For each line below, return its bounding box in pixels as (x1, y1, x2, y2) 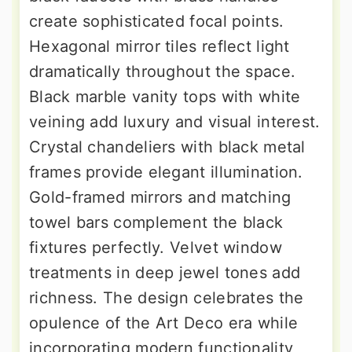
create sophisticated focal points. (29, 11, 284, 31)
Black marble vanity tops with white (29, 86, 301, 106)
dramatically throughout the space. (29, 61, 296, 81)
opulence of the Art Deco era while (29, 313, 299, 332)
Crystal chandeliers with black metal (29, 137, 306, 156)
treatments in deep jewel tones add (29, 262, 301, 282)
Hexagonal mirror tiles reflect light (29, 36, 290, 56)
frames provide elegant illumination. (29, 162, 303, 181)
